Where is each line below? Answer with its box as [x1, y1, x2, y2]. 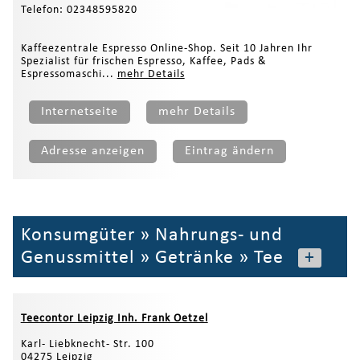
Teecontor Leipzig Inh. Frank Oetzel [20, 312, 208, 325]
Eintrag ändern [184, 145, 274, 158]
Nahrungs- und [154, 225, 283, 245]
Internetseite [40, 105, 118, 119]
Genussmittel [20, 247, 135, 268]
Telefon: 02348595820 [20, 4, 137, 17]
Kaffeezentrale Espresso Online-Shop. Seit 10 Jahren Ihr [20, 43, 313, 55]
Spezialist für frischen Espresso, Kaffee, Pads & [20, 55, 267, 68]
